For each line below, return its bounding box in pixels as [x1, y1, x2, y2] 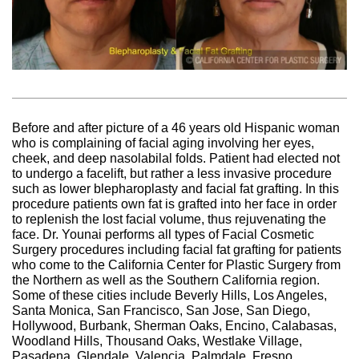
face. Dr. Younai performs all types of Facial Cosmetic [12, 227, 314, 241]
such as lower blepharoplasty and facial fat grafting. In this [12, 181, 339, 196]
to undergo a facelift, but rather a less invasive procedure [12, 166, 332, 180]
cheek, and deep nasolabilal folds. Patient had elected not [12, 151, 340, 165]
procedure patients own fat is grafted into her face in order [12, 196, 337, 211]
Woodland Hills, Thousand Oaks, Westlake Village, [12, 333, 302, 348]
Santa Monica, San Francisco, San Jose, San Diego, [12, 303, 310, 317]
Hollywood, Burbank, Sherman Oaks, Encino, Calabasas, [12, 318, 337, 333]
